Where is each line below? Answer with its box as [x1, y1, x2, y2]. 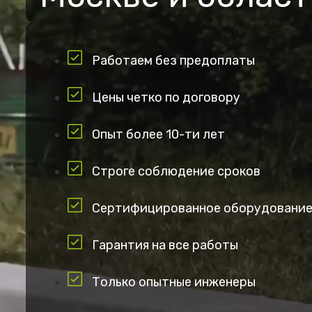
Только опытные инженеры [92, 274, 256, 290]
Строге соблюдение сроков [92, 164, 260, 179]
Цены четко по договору [92, 90, 240, 105]
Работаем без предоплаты [92, 53, 255, 68]
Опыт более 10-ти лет [92, 127, 225, 142]
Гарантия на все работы [92, 237, 238, 253]
